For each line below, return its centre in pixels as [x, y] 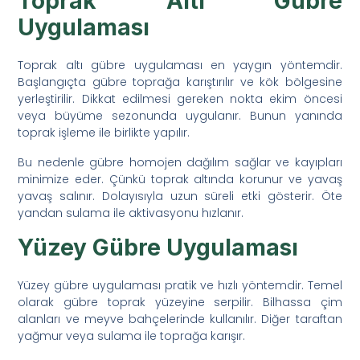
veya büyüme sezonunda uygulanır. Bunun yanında [180, 115]
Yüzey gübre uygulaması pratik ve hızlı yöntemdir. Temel [180, 285]
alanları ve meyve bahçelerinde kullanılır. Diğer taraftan [180, 319]
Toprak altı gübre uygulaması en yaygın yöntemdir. [180, 65]
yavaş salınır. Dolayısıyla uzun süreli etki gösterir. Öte [180, 196]
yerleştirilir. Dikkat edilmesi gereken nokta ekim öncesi [180, 98]
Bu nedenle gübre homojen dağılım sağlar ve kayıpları [180, 162]
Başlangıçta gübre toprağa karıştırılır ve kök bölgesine [180, 82]
